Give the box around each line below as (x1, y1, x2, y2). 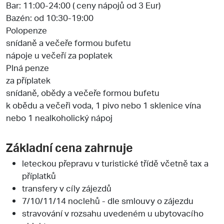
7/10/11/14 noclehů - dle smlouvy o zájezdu (22, 194, 193, 206)
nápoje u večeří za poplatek (6, 49, 112, 60)
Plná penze (6, 61, 49, 73)
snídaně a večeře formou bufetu (6, 36, 131, 48)
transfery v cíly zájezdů (22, 182, 111, 193)
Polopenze (6, 24, 47, 35)
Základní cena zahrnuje (6, 139, 133, 155)
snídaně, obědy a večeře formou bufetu (6, 86, 159, 98)
